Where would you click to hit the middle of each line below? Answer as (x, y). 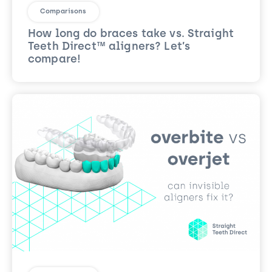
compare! (55, 60)
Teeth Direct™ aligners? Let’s (109, 47)
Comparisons (63, 12)
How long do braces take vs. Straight (131, 34)
